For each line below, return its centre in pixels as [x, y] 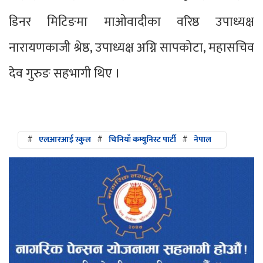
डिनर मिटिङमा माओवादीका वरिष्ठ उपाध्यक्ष [131, 22]
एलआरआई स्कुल [65, 140]
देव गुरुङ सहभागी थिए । [65, 74]
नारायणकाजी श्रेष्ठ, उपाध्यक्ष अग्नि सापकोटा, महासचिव [131, 48]
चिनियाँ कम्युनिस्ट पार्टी [142, 140]
